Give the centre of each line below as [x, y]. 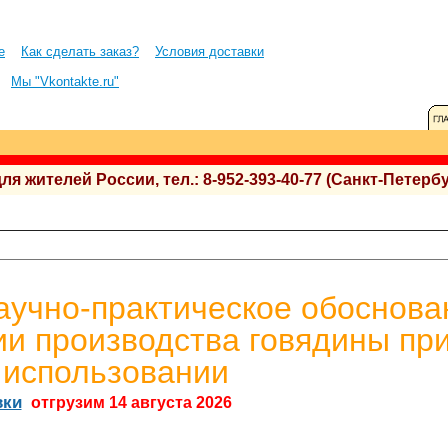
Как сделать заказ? [80, 51]
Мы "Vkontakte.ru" [65, 81]
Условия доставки [209, 51]
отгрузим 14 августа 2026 [129, 402]
